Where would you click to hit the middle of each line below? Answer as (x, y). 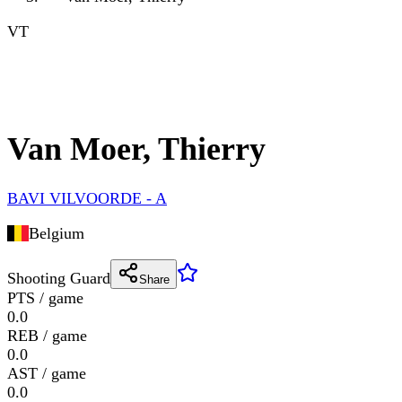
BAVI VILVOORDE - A (87, 199)
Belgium (56, 234)
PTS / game (45, 298)
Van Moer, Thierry (136, 149)
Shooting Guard (59, 279)
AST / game (47, 374)
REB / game (47, 336)
